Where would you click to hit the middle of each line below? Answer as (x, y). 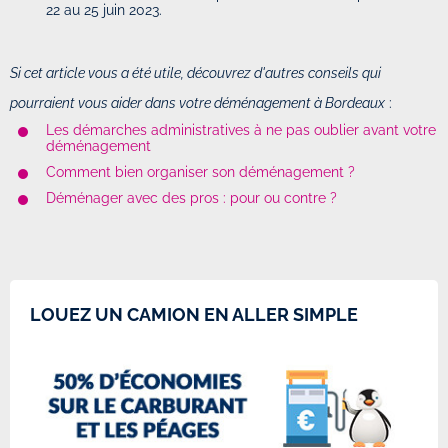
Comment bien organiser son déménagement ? (200, 171)
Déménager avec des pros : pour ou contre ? (191, 197)
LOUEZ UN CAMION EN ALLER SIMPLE (194, 314)
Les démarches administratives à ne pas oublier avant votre (241, 129)
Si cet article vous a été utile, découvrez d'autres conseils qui (195, 72)
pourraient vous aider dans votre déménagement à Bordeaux (197, 102)
